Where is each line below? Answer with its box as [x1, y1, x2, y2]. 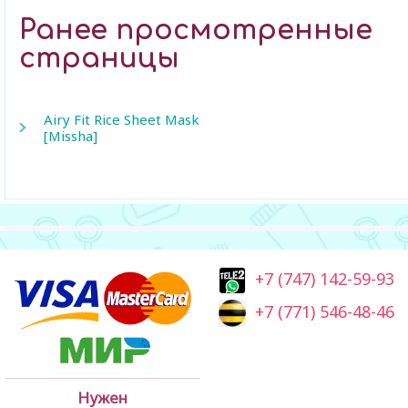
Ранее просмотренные [19, 15, 372, 46]
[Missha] [44, 127, 97, 145]
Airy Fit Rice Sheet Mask [44, 110, 199, 128]
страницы [19, 44, 179, 74]
